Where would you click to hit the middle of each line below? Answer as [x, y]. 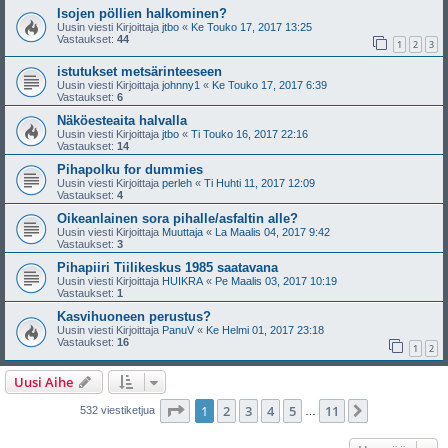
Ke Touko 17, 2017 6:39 [269, 85]
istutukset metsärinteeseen [139, 72]
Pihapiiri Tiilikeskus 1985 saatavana [167, 268]
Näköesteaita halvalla [122, 121]
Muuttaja [182, 232]
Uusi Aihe [43, 381]
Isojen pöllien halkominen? [142, 13]
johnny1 [181, 85]
